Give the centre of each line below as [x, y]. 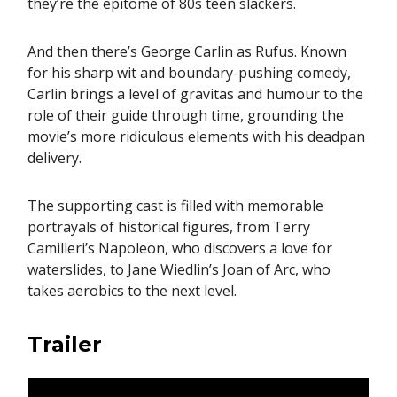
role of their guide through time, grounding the [186, 116]
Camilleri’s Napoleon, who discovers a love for [180, 249]
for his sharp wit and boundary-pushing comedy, [189, 73]
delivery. [54, 158]
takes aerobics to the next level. [132, 291]
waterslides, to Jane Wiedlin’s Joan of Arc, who [179, 270]
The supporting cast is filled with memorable [175, 206]
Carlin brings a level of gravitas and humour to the [195, 94]
